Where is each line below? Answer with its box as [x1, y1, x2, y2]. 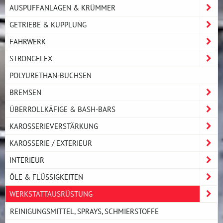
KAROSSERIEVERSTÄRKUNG [9, 121, 98, 131]
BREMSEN [9, 87, 41, 98]
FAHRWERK [9, 36, 46, 47]
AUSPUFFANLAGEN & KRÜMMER [9, 2, 115, 13]
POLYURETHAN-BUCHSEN [9, 70, 92, 81]
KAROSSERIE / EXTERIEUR [9, 138, 92, 148]
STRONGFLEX [9, 53, 52, 64]
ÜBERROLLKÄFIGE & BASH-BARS [9, 104, 115, 114]
